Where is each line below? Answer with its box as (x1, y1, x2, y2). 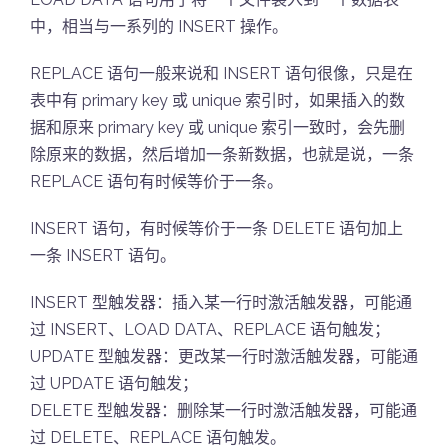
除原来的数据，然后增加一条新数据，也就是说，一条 (30, 145, 414, 164)
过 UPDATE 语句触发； (30, 374, 198, 393)
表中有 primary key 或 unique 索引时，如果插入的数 (30, 91, 405, 110)
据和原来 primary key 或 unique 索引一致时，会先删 (30, 118, 405, 137)
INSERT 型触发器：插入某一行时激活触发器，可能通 (30, 293, 412, 312)
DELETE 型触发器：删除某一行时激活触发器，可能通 (30, 401, 417, 420)
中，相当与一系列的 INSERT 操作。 (30, 17, 288, 36)
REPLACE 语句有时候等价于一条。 (30, 172, 283, 191)
